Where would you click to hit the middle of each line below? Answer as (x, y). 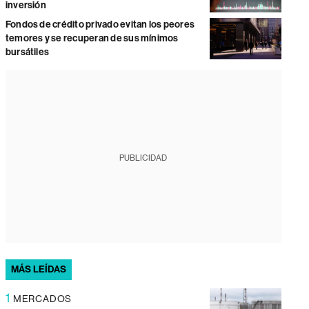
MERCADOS (42, 299)
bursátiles (27, 52)
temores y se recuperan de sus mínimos (92, 39)
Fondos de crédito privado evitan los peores (100, 25)
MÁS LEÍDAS (39, 270)
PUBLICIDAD (143, 158)
